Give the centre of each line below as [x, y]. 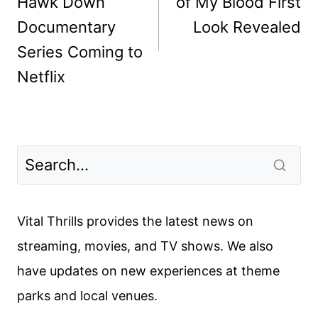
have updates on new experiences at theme [148, 270]
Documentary [66, 27]
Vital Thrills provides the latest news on [135, 221]
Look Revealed [247, 27]
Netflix [41, 77]
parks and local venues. [87, 295]
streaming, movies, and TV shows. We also [145, 246]
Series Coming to [80, 52]
